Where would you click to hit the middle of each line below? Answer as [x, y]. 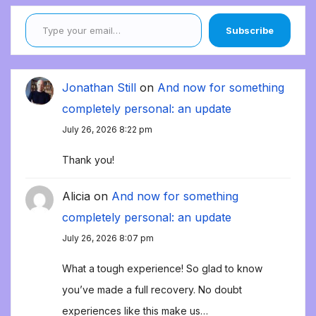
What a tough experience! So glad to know [162, 268]
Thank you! [88, 160]
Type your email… [43, 13]
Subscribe [250, 31]
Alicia [76, 196]
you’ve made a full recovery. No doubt [152, 290]
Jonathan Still [99, 88]
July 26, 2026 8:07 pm [108, 238]
